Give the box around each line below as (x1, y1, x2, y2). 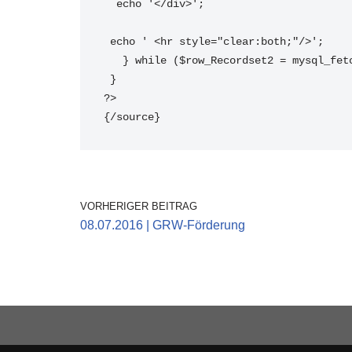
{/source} (104, 111, 167, 123)
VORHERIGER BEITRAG (80, 200, 197, 212)
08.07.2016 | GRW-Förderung (80, 218, 245, 232)
